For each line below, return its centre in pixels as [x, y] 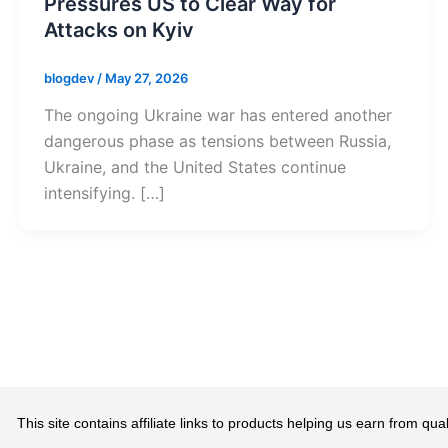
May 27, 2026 [146, 77]
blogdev [70, 77]
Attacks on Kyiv [119, 29]
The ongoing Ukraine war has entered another [218, 115]
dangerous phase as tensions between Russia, [217, 141]
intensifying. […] [104, 193]
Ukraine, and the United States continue [195, 167]
